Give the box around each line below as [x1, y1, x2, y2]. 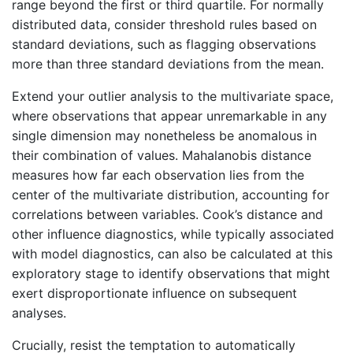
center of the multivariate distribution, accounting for [12, 186, 329, 203]
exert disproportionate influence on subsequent [12, 284, 297, 301]
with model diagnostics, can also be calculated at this [12, 245, 333, 262]
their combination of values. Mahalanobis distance [12, 147, 311, 163]
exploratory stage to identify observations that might [12, 265, 330, 281]
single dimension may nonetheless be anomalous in [12, 127, 317, 143]
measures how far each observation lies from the [12, 166, 304, 183]
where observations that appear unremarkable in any [12, 107, 327, 124]
